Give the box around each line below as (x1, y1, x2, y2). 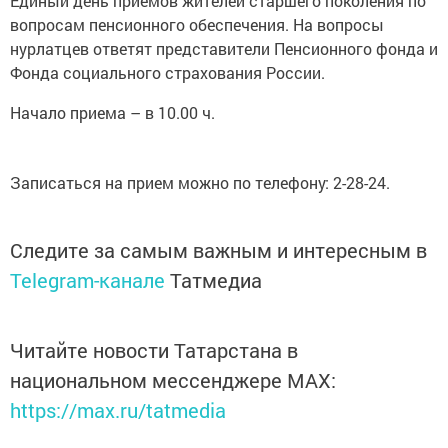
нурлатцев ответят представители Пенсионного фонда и (10, 37, 438, 59)
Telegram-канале (10, 266, 165, 293)
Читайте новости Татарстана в (10, 336, 298, 363)
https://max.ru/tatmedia (10, 396, 226, 423)
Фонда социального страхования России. (10, 61, 325, 83)
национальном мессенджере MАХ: (10, 366, 336, 393)
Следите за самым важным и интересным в (10, 236, 427, 263)
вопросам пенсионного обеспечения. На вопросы (10, 13, 384, 35)
